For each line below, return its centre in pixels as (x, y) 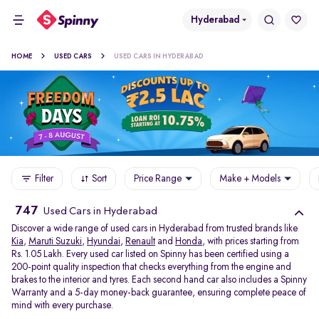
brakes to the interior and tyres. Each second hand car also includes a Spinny (159, 280)
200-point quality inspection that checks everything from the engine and (151, 267)
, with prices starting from (251, 241)
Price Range (158, 178)
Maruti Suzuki (55, 241)
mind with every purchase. (62, 305)
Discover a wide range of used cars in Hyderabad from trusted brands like (155, 229)
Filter (44, 178)
